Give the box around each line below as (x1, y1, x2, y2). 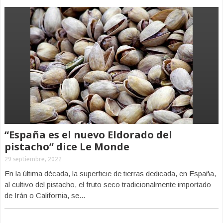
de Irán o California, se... (4, 191, 85, 200)
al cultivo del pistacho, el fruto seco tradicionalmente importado (4, 180, 211, 189)
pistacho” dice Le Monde (4, 140, 129, 153)
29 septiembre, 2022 (4, 156, 62, 162)
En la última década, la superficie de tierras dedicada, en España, (4, 169, 216, 178)
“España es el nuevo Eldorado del (4, 128, 172, 141)
